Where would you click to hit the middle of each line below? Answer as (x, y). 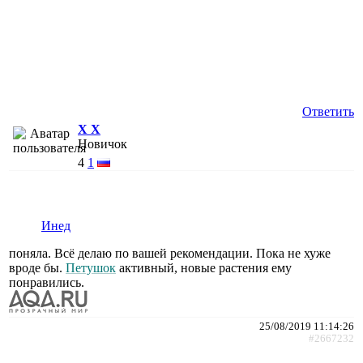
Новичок (102, 143)
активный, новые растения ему (204, 267)
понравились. (47, 282)
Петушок (91, 267)
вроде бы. (37, 267)
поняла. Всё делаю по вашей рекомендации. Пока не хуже (170, 253)
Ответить (328, 111)
